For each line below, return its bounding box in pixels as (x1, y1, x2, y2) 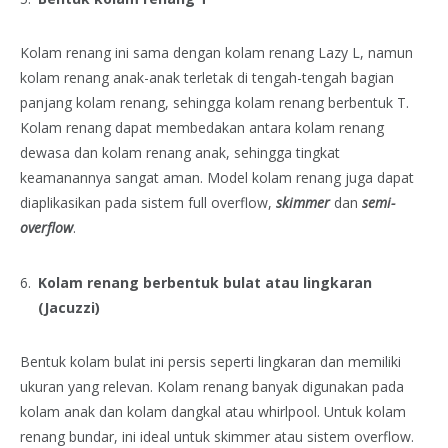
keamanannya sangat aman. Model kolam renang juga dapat (20, 168, 414, 188)
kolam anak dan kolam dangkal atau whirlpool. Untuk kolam (20, 402, 406, 422)
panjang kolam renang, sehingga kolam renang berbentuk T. (20, 93, 409, 113)
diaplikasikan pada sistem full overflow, (20, 193, 276, 213)
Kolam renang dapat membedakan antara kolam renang (20, 118, 384, 138)
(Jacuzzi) (38, 297, 100, 317)
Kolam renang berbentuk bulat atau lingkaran (38, 272, 372, 292)
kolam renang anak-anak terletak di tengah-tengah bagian (20, 68, 394, 88)
